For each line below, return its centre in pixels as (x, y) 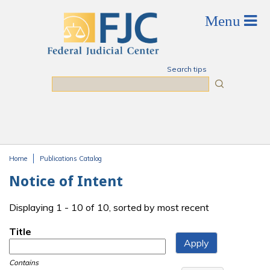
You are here (45, 170)
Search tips (187, 69)
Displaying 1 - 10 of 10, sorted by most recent (109, 208)
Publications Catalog (71, 159)
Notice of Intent (66, 181)
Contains (24, 263)
